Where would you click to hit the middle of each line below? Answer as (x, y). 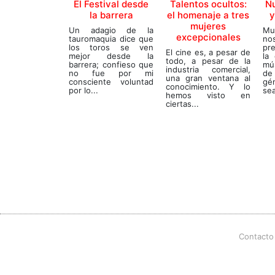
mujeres (208, 26)
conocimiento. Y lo (208, 86)
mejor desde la (111, 56)
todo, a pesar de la (208, 60)
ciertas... (182, 103)
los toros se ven (111, 47)
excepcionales (208, 37)
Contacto (256, 236)
